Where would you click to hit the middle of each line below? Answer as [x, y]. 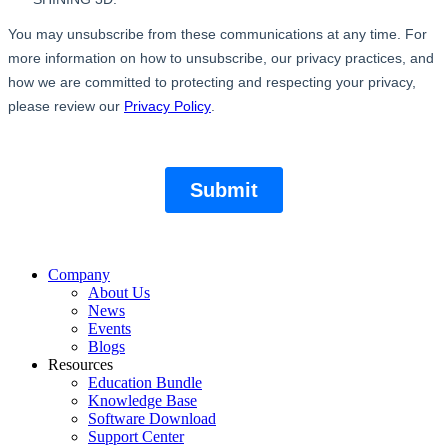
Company [79, 274]
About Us [119, 292]
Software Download [152, 418]
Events [109, 328]
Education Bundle [145, 382]
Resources [80, 364]
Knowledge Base [142, 400]
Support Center [136, 436]
